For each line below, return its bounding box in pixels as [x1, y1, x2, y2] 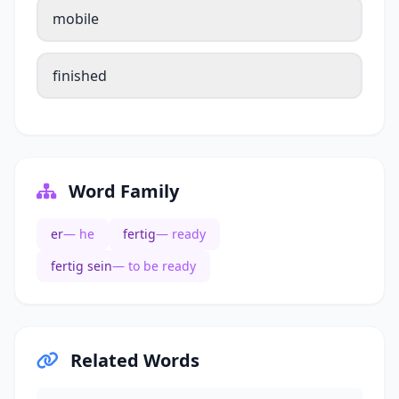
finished [53, 66, 107, 86]
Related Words [66, 348, 199, 373]
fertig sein [51, 257, 112, 275]
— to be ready [112, 257, 196, 275]
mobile [53, 9, 99, 29]
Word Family [64, 179, 179, 204]
